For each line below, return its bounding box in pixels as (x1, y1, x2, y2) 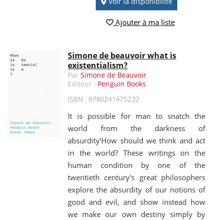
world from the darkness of (68, 123, 205, 134)
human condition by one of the (68, 160, 205, 170)
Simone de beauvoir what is (68, 50, 177, 61)
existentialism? (68, 60, 128, 71)
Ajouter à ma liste (113, 17, 175, 27)
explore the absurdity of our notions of (68, 185, 205, 195)
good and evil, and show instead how (68, 197, 205, 207)
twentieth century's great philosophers (68, 172, 205, 183)
